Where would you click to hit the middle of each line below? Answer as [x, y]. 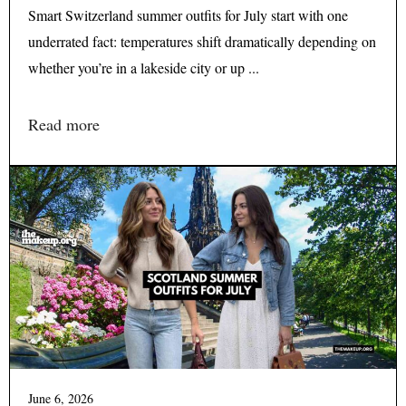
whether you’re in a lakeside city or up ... [144, 67]
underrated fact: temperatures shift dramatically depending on [202, 41]
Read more [64, 124]
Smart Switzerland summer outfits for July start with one [188, 14]
